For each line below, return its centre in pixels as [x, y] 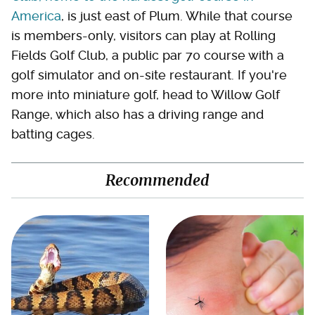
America [36, 15]
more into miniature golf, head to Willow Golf [146, 94]
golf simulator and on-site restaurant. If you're [149, 75]
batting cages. [53, 134]
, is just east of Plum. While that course [177, 15]
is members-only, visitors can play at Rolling [143, 35]
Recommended [157, 180]
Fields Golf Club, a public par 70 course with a [148, 55]
